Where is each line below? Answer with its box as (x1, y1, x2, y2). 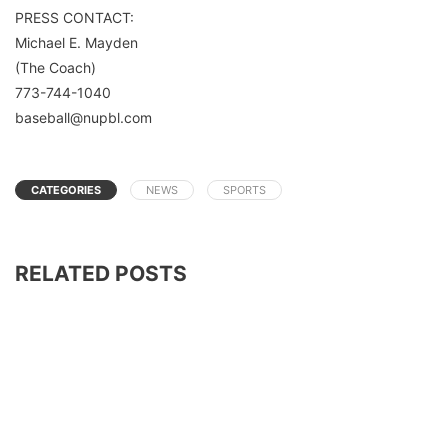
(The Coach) (15, 59, 96, 77)
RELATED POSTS (15, 261, 187, 287)
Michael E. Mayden (15, 34, 138, 52)
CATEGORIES (31, 183, 101, 198)
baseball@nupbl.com (15, 109, 152, 127)
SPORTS (223, 183, 266, 198)
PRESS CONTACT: (15, 9, 134, 27)
